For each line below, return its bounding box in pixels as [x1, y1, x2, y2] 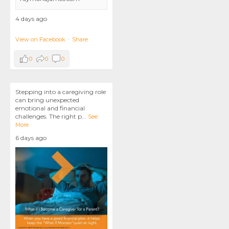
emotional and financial [15, 104, 85, 112]
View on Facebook [15, 36, 65, 43]
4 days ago [15, 15, 47, 22]
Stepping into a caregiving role [15, 88, 106, 96]
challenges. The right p [15, 112, 82, 120]
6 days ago [15, 134, 47, 142]
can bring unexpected [15, 96, 79, 104]
